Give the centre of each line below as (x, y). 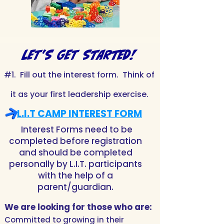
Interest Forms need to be (75, 129)
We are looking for (46, 207)
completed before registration (75, 141)
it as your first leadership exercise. (79, 94)
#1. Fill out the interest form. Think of (79, 75)
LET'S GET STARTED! (79, 55)
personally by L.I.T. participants (75, 164)
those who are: (119, 207)
